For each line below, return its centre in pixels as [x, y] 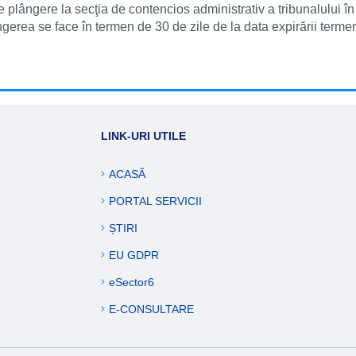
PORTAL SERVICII [155, 201]
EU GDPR [134, 255]
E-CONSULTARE [151, 309]
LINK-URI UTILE [143, 136]
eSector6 [132, 282]
